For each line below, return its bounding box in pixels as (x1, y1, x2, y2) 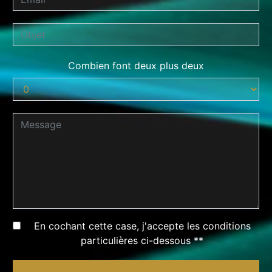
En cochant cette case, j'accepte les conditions (33, 220, 251, 233)
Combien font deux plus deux (68, 59, 204, 72)
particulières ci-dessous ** (81, 234, 203, 247)
